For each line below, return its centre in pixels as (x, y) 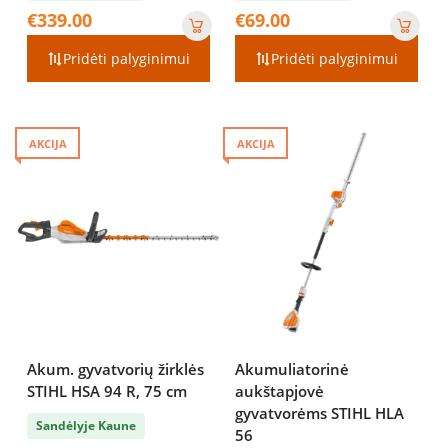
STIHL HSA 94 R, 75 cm (107, 390)
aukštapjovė (279, 390)
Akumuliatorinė (292, 368)
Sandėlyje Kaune (86, 425)
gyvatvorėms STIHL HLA (319, 412)
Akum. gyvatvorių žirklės (115, 368)
